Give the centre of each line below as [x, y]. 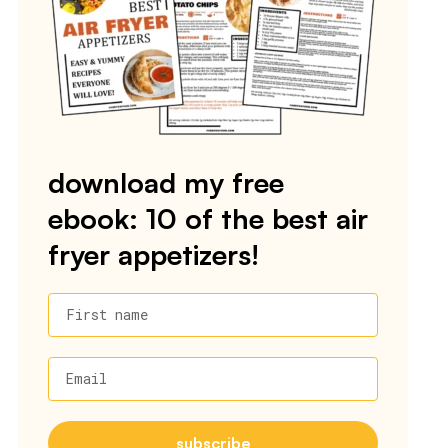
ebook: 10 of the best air [208, 218]
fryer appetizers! [153, 254]
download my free [166, 182]
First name [107, 314]
